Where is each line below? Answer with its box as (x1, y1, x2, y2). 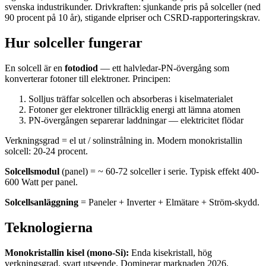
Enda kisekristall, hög (129, 247, 212, 258)
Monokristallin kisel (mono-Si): (5, 247, 129, 258)
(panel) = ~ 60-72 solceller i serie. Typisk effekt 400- (59, 166, 259, 176)
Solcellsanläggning (5, 197, 78, 207)
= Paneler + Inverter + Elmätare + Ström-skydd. (78, 197, 259, 207)
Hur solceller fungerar (5, 35, 142, 51)
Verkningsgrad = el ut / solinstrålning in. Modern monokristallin (5, 135, 242, 145)
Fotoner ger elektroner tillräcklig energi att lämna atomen (28, 104, 240, 115)
